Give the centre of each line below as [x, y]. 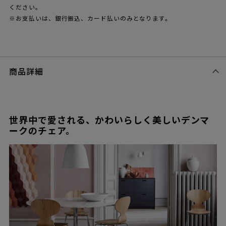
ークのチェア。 [42, 131]
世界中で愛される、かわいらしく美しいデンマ [109, 121]
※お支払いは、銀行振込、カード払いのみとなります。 [90, 19]
